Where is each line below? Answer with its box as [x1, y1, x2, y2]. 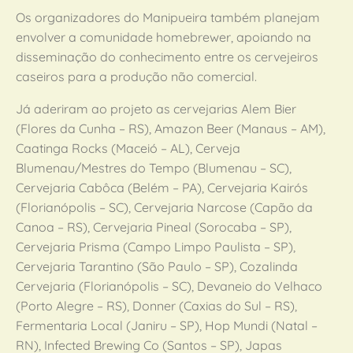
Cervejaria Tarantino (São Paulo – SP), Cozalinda [16, 258, 298, 274]
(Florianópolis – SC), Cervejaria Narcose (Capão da [16, 199, 313, 215]
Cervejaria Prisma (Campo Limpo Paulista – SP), [16, 239, 295, 255]
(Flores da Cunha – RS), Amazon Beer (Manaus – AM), [16, 121, 325, 136]
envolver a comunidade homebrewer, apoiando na [16, 29, 311, 45]
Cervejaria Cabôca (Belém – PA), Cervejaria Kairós [16, 180, 308, 195]
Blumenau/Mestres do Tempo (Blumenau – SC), [16, 160, 292, 176]
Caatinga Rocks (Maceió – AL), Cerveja [16, 140, 240, 156]
